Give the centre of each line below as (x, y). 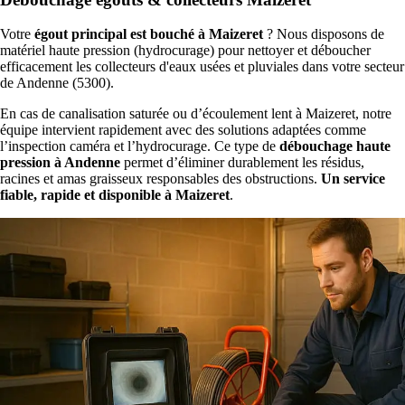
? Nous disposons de (324, 34)
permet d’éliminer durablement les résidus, (242, 163)
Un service (353, 179)
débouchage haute (335, 146)
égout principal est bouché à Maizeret (149, 34)
